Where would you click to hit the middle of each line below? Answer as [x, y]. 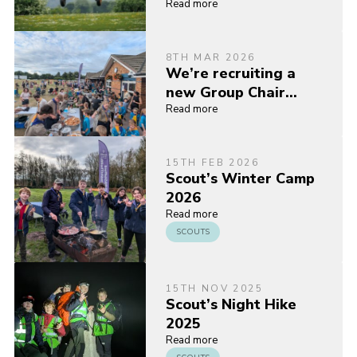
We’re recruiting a [230, 74]
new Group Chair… [231, 93]
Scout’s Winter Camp [240, 179]
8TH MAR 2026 [210, 58]
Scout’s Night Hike [231, 305]
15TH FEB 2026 [212, 163]
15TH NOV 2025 [214, 289]
